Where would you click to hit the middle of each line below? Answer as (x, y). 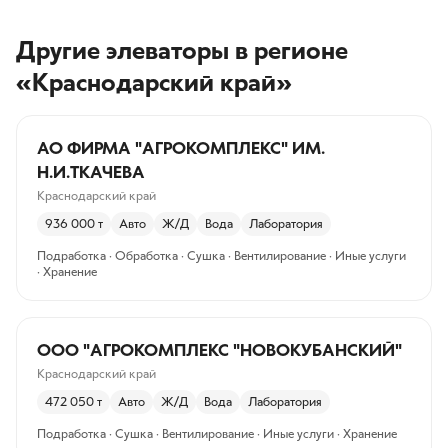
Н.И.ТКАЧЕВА (91, 172)
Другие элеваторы (122, 50)
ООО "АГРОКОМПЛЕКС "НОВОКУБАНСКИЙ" (219, 350)
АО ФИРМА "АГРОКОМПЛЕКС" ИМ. (181, 148)
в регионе (288, 50)
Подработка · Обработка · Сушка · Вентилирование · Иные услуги (221, 255)
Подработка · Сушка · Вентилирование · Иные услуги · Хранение (217, 433)
